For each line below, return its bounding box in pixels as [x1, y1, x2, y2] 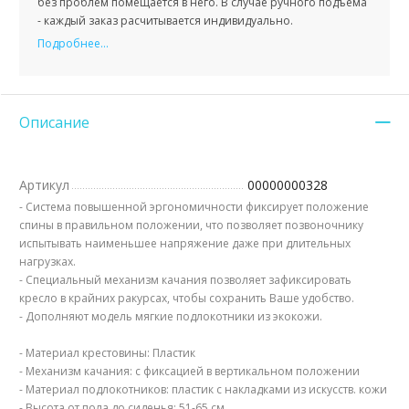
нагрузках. [19, 254, 76, 270]
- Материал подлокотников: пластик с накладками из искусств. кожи [19, 382, 387, 398]
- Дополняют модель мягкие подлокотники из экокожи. [19, 309, 322, 325]
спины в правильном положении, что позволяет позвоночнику [19, 217, 363, 234]
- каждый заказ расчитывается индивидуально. [37, 13, 293, 29]
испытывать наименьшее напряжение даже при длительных [19, 236, 351, 252]
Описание [19, 112, 89, 133]
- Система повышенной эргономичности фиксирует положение [19, 199, 369, 215]
